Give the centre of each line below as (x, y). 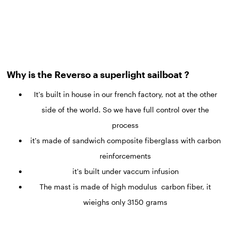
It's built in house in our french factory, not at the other (125, 94)
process (125, 125)
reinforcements (125, 156)
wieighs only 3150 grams (125, 202)
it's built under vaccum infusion (125, 171)
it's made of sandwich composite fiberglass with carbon (125, 141)
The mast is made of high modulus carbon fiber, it (125, 187)
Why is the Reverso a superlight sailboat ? (98, 75)
